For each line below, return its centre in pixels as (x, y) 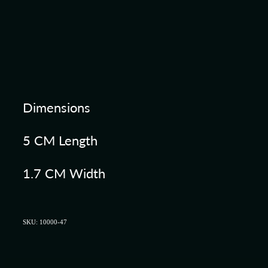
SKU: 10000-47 (45, 222)
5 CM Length (62, 140)
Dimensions (58, 107)
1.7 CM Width (66, 173)
